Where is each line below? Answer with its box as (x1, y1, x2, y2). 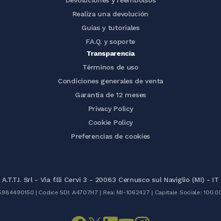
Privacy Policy (88, 105, 133, 112)
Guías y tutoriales (81, 24, 140, 32)
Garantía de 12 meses (75, 91, 146, 99)
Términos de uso (82, 63, 139, 71)
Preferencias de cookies (71, 132, 150, 140)
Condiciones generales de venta (58, 77, 163, 85)
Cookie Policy (88, 118, 133, 126)
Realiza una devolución (72, 10, 149, 18)
